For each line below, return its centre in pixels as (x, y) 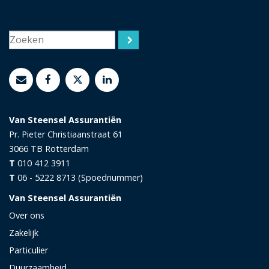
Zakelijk (24, 232)
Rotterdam (67, 148)
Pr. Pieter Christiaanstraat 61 (66, 134)
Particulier (29, 250)
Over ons (27, 215)
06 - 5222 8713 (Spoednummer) (80, 177)
